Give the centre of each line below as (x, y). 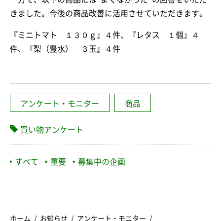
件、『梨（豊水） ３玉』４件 (65, 49)
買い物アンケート (52, 129)
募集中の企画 (102, 162)
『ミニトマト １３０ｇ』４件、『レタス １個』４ (105, 35)
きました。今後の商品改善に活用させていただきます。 (109, 13)
